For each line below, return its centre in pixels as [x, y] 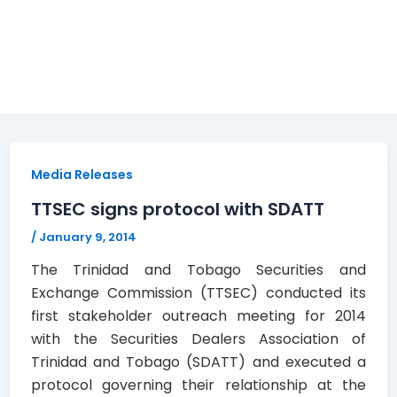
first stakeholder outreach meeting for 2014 [198, 316]
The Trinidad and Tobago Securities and [198, 270]
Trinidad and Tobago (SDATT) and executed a [198, 362]
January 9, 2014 [87, 237]
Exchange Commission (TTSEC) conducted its [198, 293]
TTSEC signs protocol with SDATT [177, 209]
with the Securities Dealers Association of [198, 339]
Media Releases [82, 175]
